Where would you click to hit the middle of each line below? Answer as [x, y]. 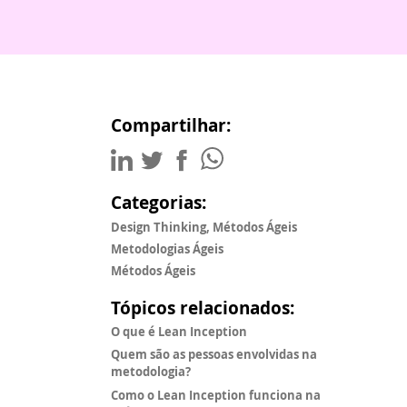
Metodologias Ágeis [167, 248]
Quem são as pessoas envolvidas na [214, 355]
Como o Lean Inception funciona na [216, 395]
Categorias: [159, 202]
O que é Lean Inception [179, 331]
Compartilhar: [171, 125]
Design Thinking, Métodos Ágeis [204, 227]
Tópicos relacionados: [203, 307]
